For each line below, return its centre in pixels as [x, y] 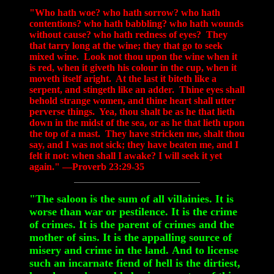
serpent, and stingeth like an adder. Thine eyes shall [137, 89]
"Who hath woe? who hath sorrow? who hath [125, 12]
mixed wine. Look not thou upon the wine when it [133, 56]
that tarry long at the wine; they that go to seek [126, 45]
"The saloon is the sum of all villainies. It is [131, 198]
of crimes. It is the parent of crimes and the [132, 224]
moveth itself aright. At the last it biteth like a [123, 78]
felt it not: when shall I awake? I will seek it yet [126, 155]
